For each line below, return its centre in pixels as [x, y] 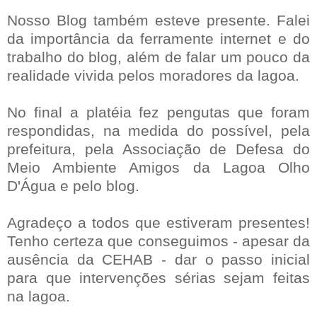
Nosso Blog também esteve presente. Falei [158, 20]
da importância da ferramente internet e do [158, 38]
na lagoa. [39, 296]
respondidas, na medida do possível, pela [158, 130]
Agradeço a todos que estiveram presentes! [158, 222]
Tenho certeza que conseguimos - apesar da [158, 241]
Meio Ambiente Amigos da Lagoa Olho [158, 167]
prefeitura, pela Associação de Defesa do [158, 149]
